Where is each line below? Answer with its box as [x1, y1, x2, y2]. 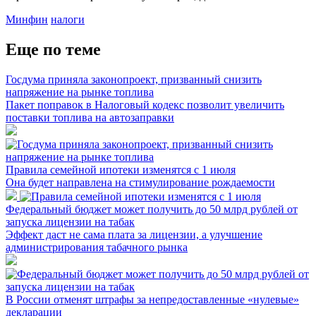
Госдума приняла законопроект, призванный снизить [6, 73, 262, 85]
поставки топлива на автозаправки [6, 111, 174, 123]
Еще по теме [6, 39, 101, 59]
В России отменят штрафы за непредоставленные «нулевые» [6, 293, 299, 305]
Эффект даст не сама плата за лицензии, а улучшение [6, 228, 262, 241]
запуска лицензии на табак [6, 215, 135, 228]
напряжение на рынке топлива [6, 85, 154, 98]
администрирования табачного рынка [6, 241, 188, 253]
